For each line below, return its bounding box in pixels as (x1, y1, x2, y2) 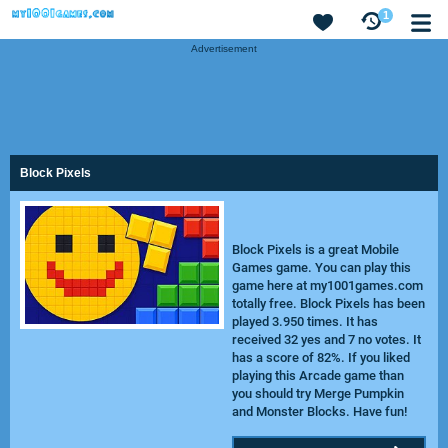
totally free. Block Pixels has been (231, 296, 425, 311)
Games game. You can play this (231, 260, 411, 275)
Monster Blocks (255, 404, 346, 419)
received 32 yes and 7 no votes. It (231, 332, 421, 347)
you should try (231, 386, 314, 401)
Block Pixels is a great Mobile (231, 242, 399, 257)
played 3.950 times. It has (231, 314, 378, 329)
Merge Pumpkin (313, 386, 404, 401)
